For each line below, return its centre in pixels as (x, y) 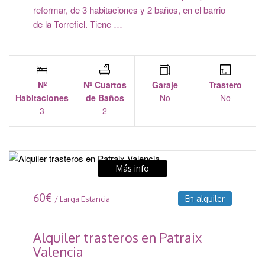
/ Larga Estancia (82, 199)
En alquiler (205, 199)
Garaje (165, 85)
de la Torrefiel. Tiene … (78, 24)
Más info (132, 169)
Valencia (58, 252)
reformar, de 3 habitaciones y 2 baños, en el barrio (129, 10)
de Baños (105, 98)
